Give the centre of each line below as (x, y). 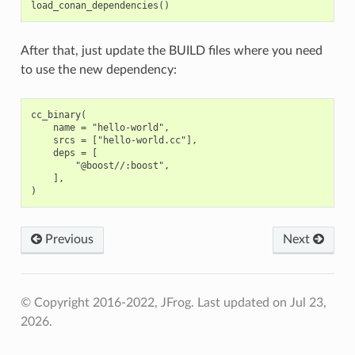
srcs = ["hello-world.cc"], (114, 140)
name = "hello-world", (100, 127)
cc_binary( (58, 115)
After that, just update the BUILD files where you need (171, 50)
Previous (67, 239)
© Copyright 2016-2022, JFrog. (109, 302)
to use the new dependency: (98, 69)
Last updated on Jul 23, (261, 302)
